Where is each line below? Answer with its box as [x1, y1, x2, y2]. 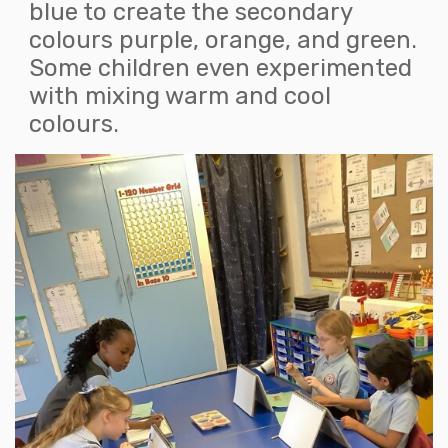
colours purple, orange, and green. [29, 25, 417, 54]
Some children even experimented [29, 53, 412, 82]
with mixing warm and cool [29, 81, 331, 110]
